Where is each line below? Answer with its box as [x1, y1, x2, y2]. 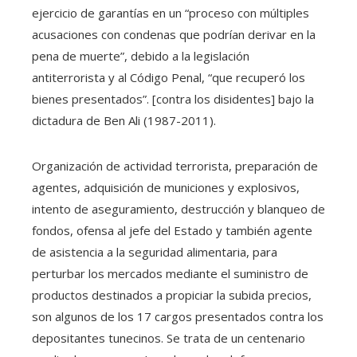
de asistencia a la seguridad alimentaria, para [32, 243, 277, 260]
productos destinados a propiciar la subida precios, [32, 286, 312, 303]
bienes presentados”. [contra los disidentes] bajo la [32, 90, 314, 107]
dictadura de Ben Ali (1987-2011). [32, 112, 216, 128]
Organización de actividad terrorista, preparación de [32, 157, 318, 174]
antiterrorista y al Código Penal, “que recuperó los [32, 69, 305, 85]
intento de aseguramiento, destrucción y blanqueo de [32, 200, 325, 217]
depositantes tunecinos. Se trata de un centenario [32, 329, 305, 346]
